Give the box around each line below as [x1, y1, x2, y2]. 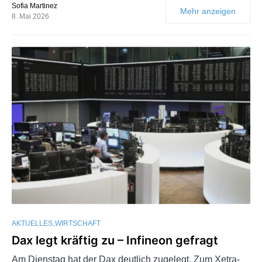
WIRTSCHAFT [55, 219, 101, 227]
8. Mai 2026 [12, 12, 49, 21]
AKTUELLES [12, 219, 53, 227]
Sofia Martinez [12, 2, 57, 11]
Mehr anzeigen [180, 6, 236, 16]
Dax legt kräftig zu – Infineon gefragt [12, 233, 218, 247]
